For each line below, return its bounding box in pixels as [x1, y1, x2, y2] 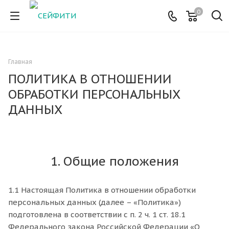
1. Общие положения [50, 153, 179, 169]
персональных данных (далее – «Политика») [8, 197, 181, 207]
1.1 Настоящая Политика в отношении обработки [8, 185, 196, 195]
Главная [8, 58, 32, 65]
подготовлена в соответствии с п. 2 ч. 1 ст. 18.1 [8, 210, 186, 219]
